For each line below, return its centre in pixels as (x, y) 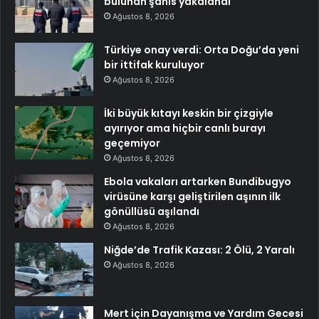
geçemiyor (132, 143)
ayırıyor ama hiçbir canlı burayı (185, 128)
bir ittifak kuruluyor (154, 64)
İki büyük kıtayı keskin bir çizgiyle (189, 113)
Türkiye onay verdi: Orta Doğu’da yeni (202, 49)
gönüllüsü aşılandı (152, 211)
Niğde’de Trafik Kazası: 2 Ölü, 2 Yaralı (199, 250)
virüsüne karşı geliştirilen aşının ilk (192, 196)
